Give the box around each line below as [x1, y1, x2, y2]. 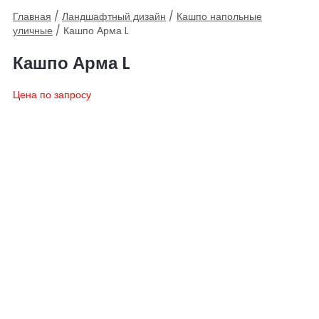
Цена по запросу [13, 88, 91, 103]
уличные [13, 24, 53, 38]
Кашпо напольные [177, 10, 262, 24]
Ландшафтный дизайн [62, 10, 166, 24]
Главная [13, 10, 51, 24]
